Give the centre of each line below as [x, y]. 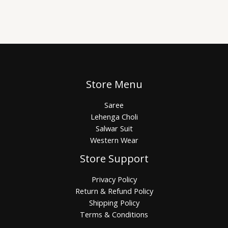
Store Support [114, 158]
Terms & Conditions [114, 214]
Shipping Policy [114, 202]
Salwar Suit [114, 128]
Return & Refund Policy [114, 191]
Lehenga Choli [114, 116]
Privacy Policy [114, 179]
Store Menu [114, 84]
